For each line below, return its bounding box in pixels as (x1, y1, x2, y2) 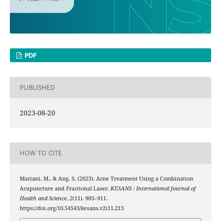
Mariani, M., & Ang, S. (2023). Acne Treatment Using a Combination (19, 175, 193, 182)
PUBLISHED (19, 83, 55, 92)
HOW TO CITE (19, 149, 62, 157)
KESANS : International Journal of (110, 184, 196, 192)
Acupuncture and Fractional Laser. (19, 184, 110, 192)
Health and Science (19, 194, 67, 202)
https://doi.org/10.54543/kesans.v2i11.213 (19, 204, 124, 212)
